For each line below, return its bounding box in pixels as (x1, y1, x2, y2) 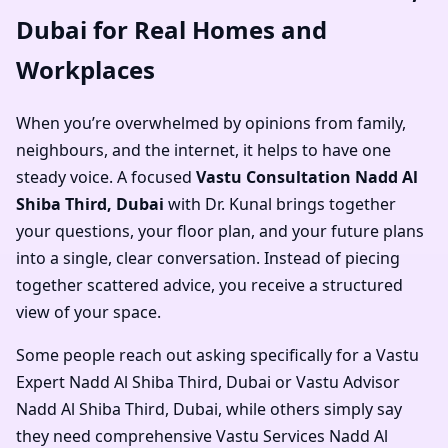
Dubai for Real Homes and (16, 13, 327, 47)
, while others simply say (218, 398, 402, 421)
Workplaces (16, 53, 155, 87)
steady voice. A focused (16, 166, 196, 189)
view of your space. (16, 301, 161, 324)
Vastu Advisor (296, 371, 400, 394)
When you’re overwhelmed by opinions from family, (16, 112, 406, 135)
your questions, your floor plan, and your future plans (16, 220, 424, 243)
